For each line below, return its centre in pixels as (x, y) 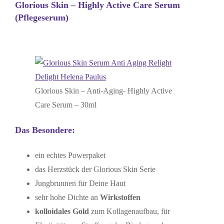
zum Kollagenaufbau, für (129, 211)
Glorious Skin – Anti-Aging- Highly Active (103, 90)
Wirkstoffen (120, 197)
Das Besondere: (45, 130)
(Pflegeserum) (41, 17)
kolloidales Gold (62, 211)
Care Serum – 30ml (65, 104)
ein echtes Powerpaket (70, 155)
